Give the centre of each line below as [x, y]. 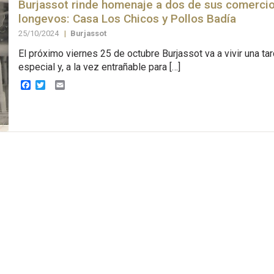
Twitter [60, 84]
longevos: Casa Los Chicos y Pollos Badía [127, 18]
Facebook [51, 84]
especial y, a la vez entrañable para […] [99, 67]
